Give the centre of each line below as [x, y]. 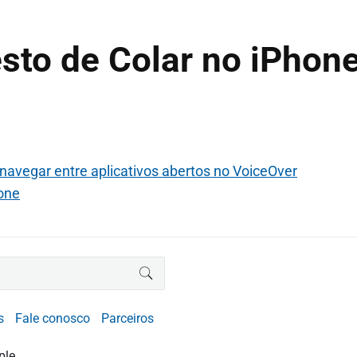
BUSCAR [172, 270]
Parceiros [127, 319]
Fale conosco [53, 319]
